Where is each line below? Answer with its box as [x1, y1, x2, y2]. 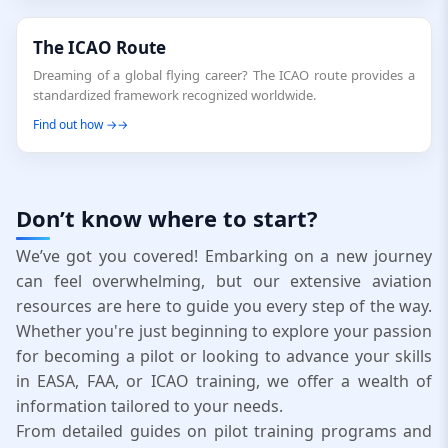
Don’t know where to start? [16, 203, 318, 233]
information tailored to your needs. [16, 395, 283, 417]
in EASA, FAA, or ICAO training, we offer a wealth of [16, 370, 432, 392]
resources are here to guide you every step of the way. [16, 295, 432, 317]
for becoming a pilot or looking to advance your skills [16, 345, 432, 367]
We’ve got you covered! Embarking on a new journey [16, 245, 432, 267]
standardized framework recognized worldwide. [33, 86, 316, 104]
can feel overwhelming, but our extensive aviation [16, 270, 432, 292]
